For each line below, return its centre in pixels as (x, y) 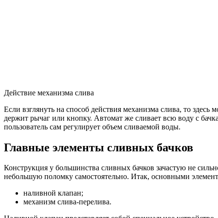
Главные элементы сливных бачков (99, 147)
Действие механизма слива (49, 92)
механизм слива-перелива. (67, 202)
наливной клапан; (53, 193)
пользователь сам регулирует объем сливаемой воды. (92, 127)
